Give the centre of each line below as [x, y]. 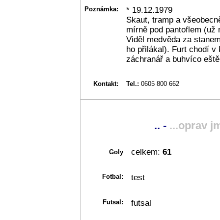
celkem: [146, 152]
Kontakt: [106, 83]
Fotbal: [113, 176]
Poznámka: [101, 9]
